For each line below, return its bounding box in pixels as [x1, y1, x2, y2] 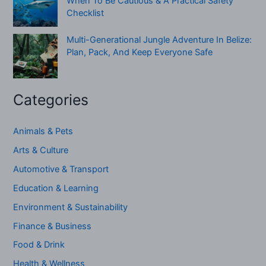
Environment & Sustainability [13, 201, 128, 213]
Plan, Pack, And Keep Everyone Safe [66, 46, 213, 58]
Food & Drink [13, 239, 65, 251]
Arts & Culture [13, 144, 69, 156]
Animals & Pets [13, 125, 74, 137]
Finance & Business [13, 220, 92, 232]
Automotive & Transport [13, 163, 109, 175]
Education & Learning [13, 182, 99, 194]
